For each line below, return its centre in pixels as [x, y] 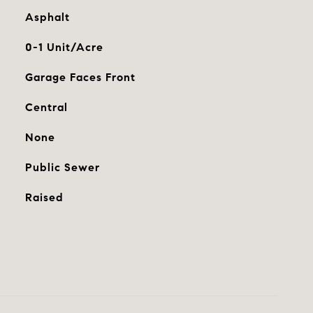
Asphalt [47, 17]
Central [46, 107]
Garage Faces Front [80, 77]
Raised [44, 197]
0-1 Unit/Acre [64, 47]
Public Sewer [62, 167]
